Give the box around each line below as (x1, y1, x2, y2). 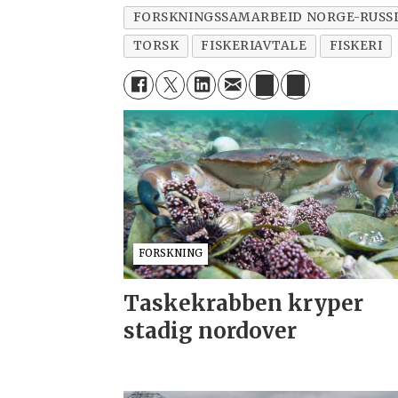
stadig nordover (123, 316, 298, 345)
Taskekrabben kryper (123, 289, 364, 317)
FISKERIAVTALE (201, 38, 307, 54)
